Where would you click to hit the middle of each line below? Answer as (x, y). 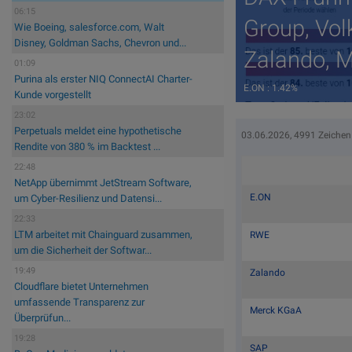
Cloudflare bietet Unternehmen (81, 287)
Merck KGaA (276, 310)
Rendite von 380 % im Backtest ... (87, 147)
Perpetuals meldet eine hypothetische (98, 131)
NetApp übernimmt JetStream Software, (103, 183)
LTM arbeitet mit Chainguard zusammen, (103, 235)
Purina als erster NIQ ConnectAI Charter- (103, 79)
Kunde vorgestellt (53, 95)
